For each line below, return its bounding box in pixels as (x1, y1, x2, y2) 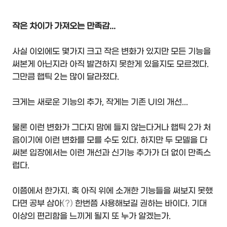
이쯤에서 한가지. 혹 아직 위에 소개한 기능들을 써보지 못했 (12, 186, 213, 196)
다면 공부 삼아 (12, 199, 62, 209)
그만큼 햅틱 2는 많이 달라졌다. (12, 72, 119, 82)
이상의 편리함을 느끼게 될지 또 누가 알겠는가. (12, 211, 171, 221)
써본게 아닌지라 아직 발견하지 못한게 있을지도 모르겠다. (12, 59, 209, 69)
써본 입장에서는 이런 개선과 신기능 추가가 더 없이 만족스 (12, 148, 211, 158)
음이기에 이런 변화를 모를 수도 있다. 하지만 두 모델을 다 (12, 135, 207, 145)
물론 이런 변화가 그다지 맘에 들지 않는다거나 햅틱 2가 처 (12, 123, 211, 133)
